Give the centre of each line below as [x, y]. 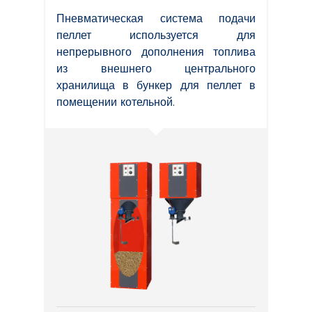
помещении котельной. [116, 102]
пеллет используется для [156, 35]
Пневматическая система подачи [156, 18]
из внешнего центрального [156, 68]
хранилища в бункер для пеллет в [156, 85]
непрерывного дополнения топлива [156, 52]
